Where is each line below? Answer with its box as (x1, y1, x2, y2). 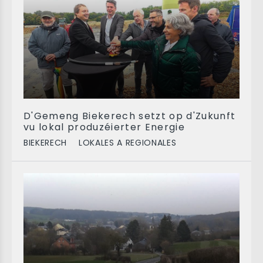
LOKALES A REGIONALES (79, 137, 177, 149)
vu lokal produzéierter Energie (23, 120, 185, 134)
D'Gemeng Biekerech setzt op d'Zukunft (23, 109, 236, 123)
